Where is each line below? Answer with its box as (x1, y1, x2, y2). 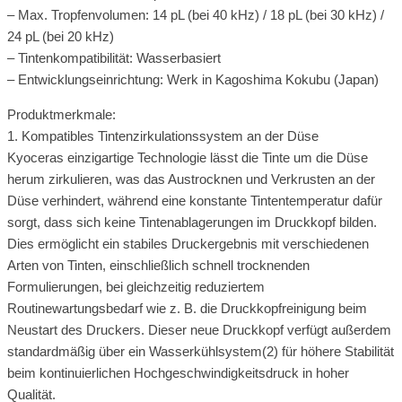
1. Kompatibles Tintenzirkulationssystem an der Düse (7, 127, 319, 144)
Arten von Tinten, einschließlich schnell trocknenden (7, 257, 310, 273)
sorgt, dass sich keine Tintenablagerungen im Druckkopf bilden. (7, 214, 377, 230)
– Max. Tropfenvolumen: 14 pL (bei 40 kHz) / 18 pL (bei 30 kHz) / (7, 6, 384, 22)
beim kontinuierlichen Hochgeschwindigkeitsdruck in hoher (7, 364, 349, 380)
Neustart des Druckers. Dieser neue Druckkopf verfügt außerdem (7, 321, 391, 337)
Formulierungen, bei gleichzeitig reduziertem (7, 278, 265, 294)
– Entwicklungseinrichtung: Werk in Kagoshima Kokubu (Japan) (7, 71, 379, 87)
